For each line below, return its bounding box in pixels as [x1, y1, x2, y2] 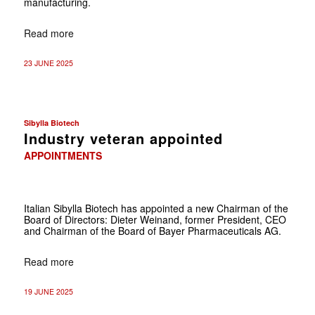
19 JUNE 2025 [23, 285, 73, 297]
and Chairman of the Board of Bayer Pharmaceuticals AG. [23, 223, 281, 238]
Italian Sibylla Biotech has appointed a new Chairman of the [23, 200, 288, 215]
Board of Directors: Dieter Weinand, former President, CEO [23, 212, 286, 226]
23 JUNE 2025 [23, 57, 73, 68]
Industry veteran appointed [23, 127, 223, 148]
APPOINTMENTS [23, 148, 102, 162]
